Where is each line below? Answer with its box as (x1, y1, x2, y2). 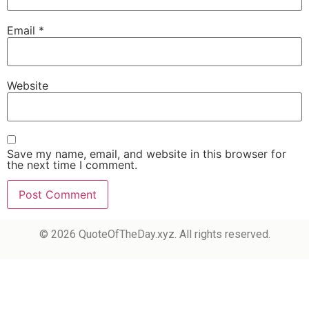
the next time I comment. (7, 157, 137, 172)
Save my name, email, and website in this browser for (7, 146, 286, 161)
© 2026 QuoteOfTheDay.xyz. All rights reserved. (39, 227, 270, 241)
